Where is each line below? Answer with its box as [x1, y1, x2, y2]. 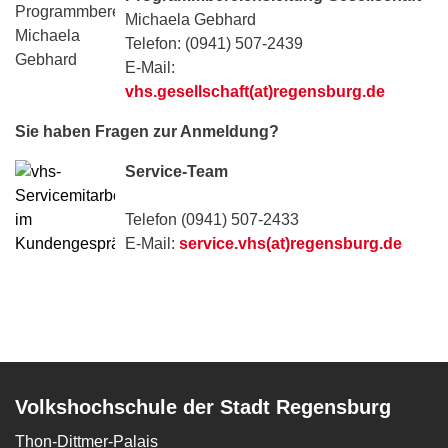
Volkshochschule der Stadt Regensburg [15, 395, 391, 418]
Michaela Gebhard [125, 10, 256, 28]
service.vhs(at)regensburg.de [179, 234, 402, 252]
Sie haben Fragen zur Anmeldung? [15, 122, 279, 140]
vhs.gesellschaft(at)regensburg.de [125, 82, 385, 100]
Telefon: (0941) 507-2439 [125, 34, 303, 52]
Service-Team [125, 162, 228, 180]
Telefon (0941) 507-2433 [125, 210, 299, 228]
